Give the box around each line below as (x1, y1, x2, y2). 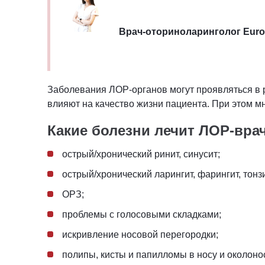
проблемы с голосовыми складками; (62, 209, 221, 219)
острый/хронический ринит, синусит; (62, 148, 220, 159)
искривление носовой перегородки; (62, 229, 218, 240)
